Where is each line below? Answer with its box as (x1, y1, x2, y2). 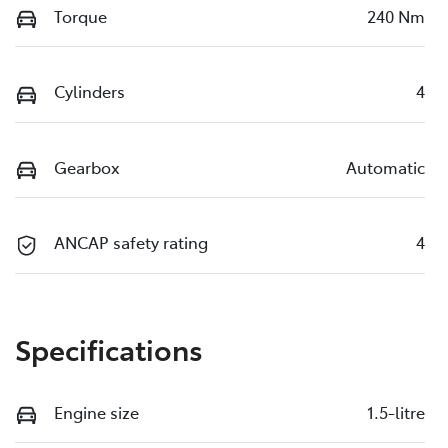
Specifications (15, 328, 203, 368)
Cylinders (54, 80, 125, 103)
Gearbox (54, 155, 120, 178)
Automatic (346, 155, 425, 178)
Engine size (54, 400, 139, 423)
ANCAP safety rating (54, 231, 208, 254)
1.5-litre (367, 400, 425, 423)
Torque (54, 4, 107, 27)
